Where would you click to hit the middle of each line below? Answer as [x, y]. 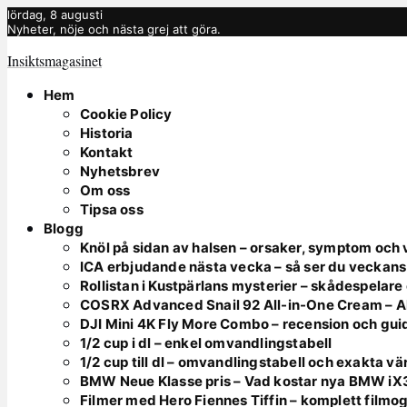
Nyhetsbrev [120, 171]
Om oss [105, 190]
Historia [107, 133]
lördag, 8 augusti [55, 15]
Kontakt [107, 152]
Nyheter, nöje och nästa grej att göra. [114, 29]
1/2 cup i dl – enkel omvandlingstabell [206, 343]
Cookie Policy [126, 114]
